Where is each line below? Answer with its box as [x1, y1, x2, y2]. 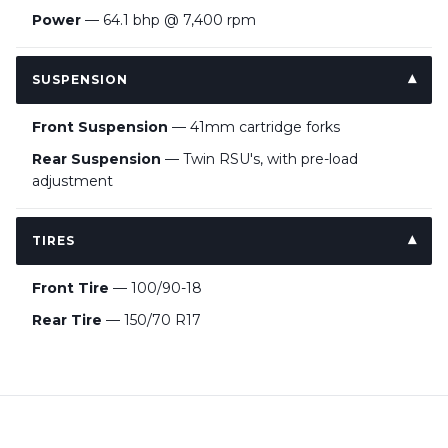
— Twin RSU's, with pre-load [161, 150, 358, 168]
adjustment [32, 172, 113, 190]
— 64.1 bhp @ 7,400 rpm [81, 11, 256, 29]
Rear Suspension [32, 150, 161, 168]
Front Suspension [32, 118, 168, 136]
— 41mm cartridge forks [168, 118, 340, 136]
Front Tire [32, 279, 109, 297]
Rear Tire [32, 311, 102, 329]
